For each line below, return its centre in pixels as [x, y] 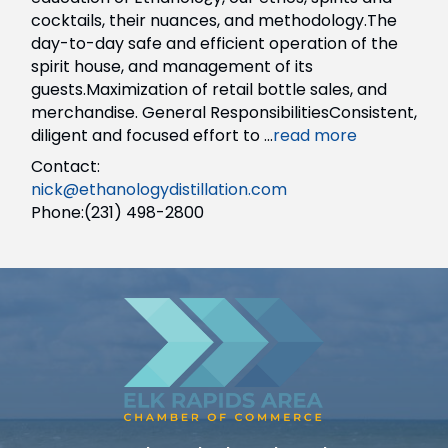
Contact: [65, 166]
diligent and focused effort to [147, 135]
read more [315, 135]
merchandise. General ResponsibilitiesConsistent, [224, 112]
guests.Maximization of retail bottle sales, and [209, 89]
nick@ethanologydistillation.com [159, 189]
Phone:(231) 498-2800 [117, 212]
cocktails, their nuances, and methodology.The [214, 20]
